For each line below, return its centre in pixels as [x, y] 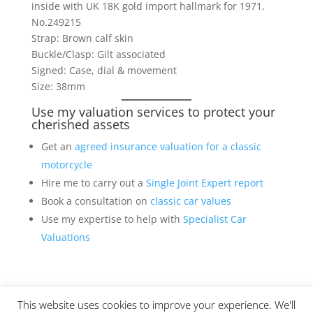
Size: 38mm [58, 86]
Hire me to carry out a [93, 182]
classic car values [190, 201]
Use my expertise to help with [112, 219]
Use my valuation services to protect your [153, 111]
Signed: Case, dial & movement [104, 70]
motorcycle [66, 164]
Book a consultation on [95, 201]
